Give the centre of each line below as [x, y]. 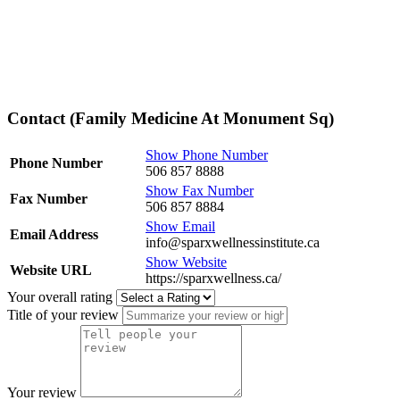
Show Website [186, 262]
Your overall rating [60, 297]
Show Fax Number [200, 191]
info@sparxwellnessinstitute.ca [233, 243]
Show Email [180, 227]
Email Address [54, 235]
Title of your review [63, 315]
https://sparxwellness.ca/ [213, 279]
